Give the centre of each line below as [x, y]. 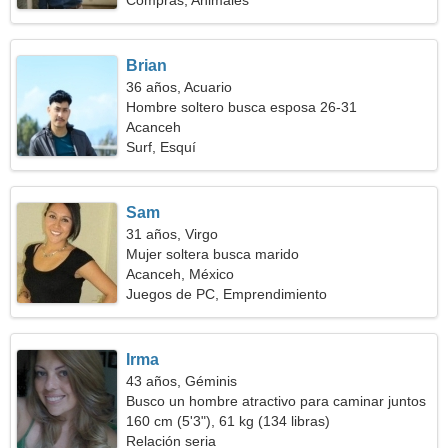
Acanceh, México [180, 274]
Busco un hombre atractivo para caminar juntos [276, 401]
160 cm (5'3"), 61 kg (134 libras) [228, 421]
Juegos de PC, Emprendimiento [227, 294]
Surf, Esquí [161, 147]
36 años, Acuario [179, 87]
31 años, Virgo [172, 234]
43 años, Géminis [182, 381]
